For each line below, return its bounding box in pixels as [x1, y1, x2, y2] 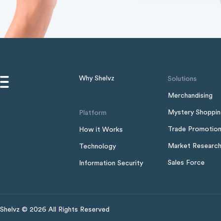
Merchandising [168, 92, 213, 100]
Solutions [168, 75, 197, 83]
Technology [79, 143, 116, 150]
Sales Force [168, 159, 205, 167]
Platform [79, 110, 107, 117]
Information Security [79, 160, 144, 167]
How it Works [79, 126, 123, 134]
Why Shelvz [79, 75, 115, 82]
